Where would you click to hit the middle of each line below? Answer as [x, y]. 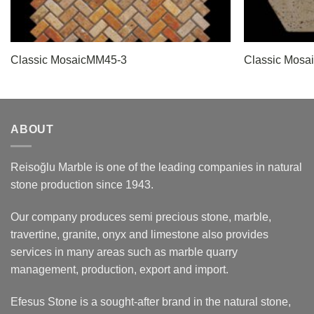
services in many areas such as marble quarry [124, 252]
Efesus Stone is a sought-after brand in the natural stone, [151, 301]
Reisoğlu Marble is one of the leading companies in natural [156, 168]
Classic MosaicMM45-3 [68, 60]
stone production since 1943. [82, 185]
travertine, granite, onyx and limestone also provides [139, 235]
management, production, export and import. [120, 270]
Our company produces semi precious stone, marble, [141, 217]
